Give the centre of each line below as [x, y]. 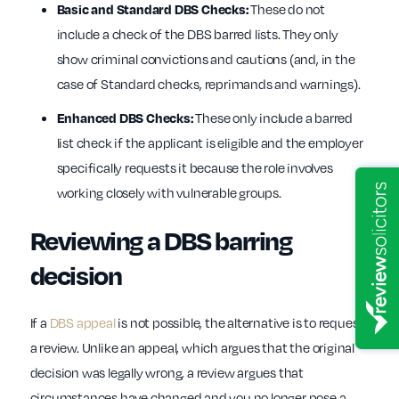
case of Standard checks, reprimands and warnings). [208, 84]
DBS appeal [82, 323]
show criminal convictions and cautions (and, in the [206, 59]
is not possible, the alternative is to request [240, 323]
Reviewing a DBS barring [161, 240]
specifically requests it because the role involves [195, 168]
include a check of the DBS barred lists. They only [197, 34]
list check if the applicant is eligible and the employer [210, 143]
